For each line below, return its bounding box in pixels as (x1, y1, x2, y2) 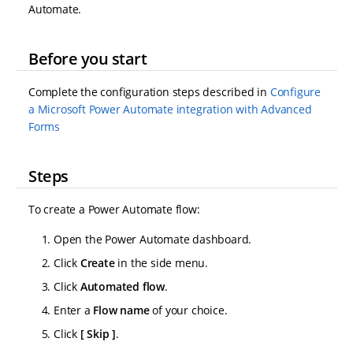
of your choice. (149, 303, 228, 318)
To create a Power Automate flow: (28, 202, 200, 217)
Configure (269, 84, 321, 100)
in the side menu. (114, 255, 209, 271)
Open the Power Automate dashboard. (54, 232, 252, 247)
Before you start (28, 47, 147, 69)
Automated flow (80, 279, 165, 295)
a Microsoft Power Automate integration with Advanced (28, 102, 312, 117)
